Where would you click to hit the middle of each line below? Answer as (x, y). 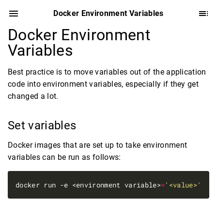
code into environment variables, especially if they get (103, 84)
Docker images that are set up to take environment (98, 145)
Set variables (44, 125)
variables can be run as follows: (64, 157)
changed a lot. (33, 96)
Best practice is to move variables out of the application (107, 72)
